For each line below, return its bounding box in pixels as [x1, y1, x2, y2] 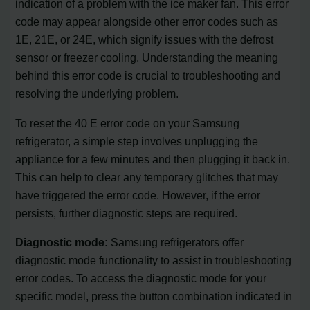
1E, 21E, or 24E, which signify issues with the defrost [15, 33, 274, 46]
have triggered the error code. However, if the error [15, 188, 261, 201]
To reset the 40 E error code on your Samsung [15, 116, 240, 129]
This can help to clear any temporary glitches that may [15, 170, 279, 183]
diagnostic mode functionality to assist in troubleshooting [15, 254, 292, 267]
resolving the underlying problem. [15, 87, 179, 100]
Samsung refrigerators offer [108, 236, 244, 249]
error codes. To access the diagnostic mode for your [15, 272, 267, 285]
